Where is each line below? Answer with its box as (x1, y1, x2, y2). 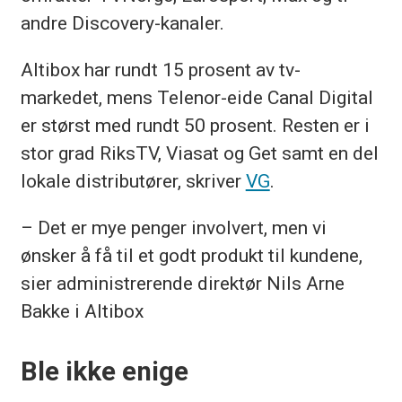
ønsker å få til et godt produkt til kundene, (20, 243, 363, 267)
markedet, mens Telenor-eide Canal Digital (20, 85, 373, 109)
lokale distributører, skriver (20, 169, 246, 192)
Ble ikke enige (20, 356, 188, 388)
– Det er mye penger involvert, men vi (20, 215, 327, 239)
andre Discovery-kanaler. (20, 11, 224, 34)
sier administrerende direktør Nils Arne (20, 271, 345, 294)
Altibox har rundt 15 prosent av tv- (20, 57, 301, 81)
